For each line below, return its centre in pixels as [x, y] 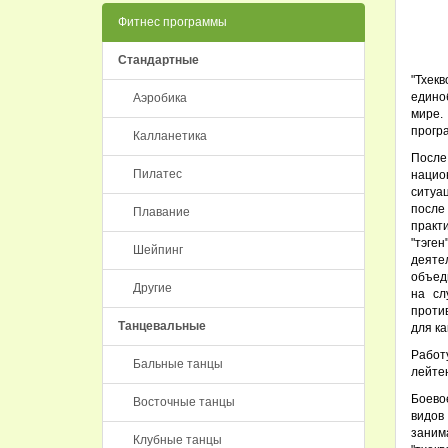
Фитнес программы [172, 22]
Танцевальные [162, 326]
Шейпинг [158, 250]
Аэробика [160, 98]
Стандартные [158, 60]
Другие [152, 288]
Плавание [161, 212]
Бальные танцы [178, 364]
